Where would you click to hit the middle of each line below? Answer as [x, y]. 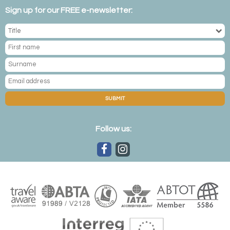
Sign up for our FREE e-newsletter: [69, 10]
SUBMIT [115, 98]
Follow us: [113, 129]
